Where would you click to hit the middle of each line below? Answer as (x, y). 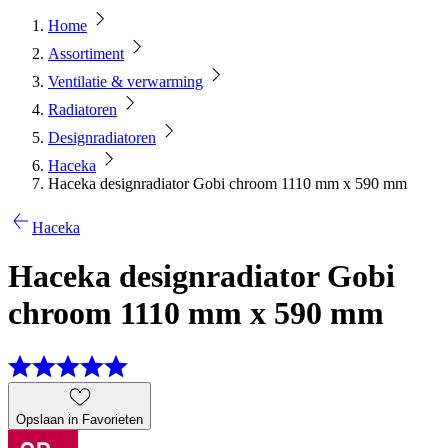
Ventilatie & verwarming (125, 81)
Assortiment (86, 53)
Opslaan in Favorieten (79, 419)
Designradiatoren (102, 137)
